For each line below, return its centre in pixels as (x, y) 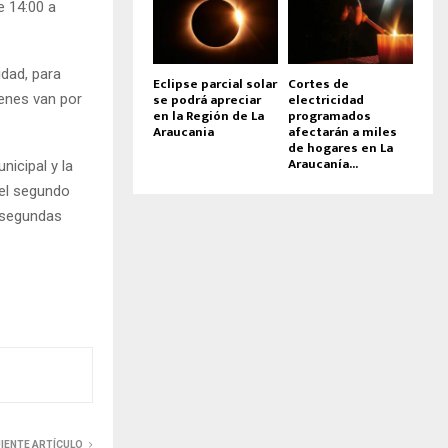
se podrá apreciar (207, 99)
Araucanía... (323, 163)
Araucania (183, 131)
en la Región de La (208, 115)
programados (329, 115)
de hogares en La (340, 147)
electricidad (326, 99)
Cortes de (318, 83)
